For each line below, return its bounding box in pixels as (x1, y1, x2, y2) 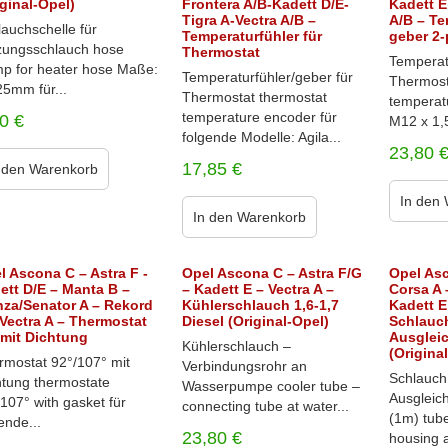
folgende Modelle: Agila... (181, 129, 341, 145)
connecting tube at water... (181, 398, 349, 414)
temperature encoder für (181, 109, 337, 125)
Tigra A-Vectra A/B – (181, 12, 316, 28)
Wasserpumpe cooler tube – (181, 378, 360, 394)
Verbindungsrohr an (181, 358, 307, 374)
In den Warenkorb (192, 209, 306, 225)
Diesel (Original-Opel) (181, 313, 329, 329)
